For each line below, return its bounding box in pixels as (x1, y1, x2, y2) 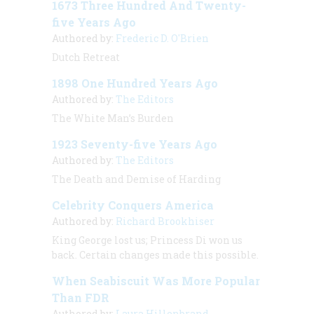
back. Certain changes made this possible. (52, 247, 259, 261)
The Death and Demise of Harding (52, 172, 221, 186)
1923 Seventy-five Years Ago (52, 136, 217, 151)
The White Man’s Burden (52, 111, 174, 125)
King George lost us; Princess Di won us (52, 233, 243, 247)
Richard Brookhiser (116, 214, 214, 228)
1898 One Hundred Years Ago (52, 75, 218, 90)
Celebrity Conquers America (52, 197, 214, 212)
